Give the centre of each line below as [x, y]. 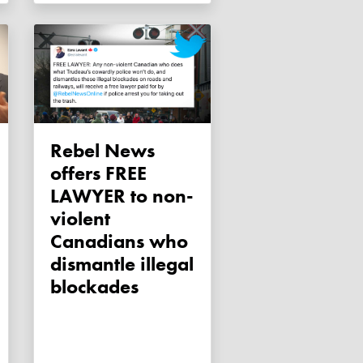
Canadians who [119, 241]
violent [80, 219]
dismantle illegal [122, 264]
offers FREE [98, 173]
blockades [94, 287]
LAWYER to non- [122, 196]
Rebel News [56, 151]
